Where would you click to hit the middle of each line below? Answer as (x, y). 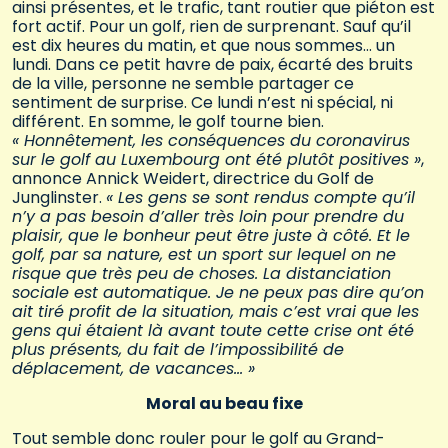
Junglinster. (59, 198)
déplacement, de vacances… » (133, 369)
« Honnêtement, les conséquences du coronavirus (211, 141)
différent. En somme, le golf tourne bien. (168, 122)
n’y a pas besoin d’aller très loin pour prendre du (208, 217)
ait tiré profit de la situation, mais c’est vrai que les (215, 312)
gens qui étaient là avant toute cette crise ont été (213, 331)
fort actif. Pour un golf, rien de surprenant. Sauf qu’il (211, 27)
